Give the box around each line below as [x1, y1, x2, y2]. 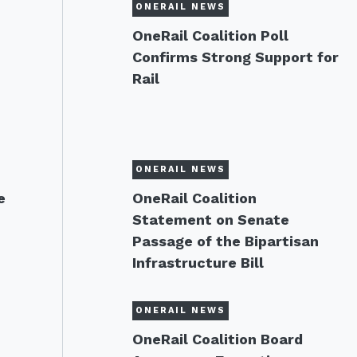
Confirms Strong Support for [131, 49, 339, 65]
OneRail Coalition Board [131, 331, 303, 347]
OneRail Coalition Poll [131, 27, 288, 44]
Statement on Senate [131, 211, 289, 228]
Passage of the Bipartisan [131, 233, 319, 249]
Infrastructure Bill [131, 254, 264, 271]
